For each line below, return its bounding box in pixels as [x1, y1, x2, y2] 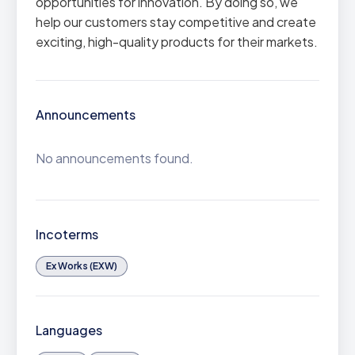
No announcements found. [36, 150, 193, 166]
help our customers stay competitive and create [36, 13, 316, 30]
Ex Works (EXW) [46, 260, 117, 272]
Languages [36, 322, 102, 338]
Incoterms [36, 226, 98, 242]
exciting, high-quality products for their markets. [36, 33, 318, 50]
